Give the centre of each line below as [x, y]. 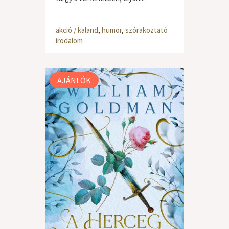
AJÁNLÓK [74, 80]
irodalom [69, 41]
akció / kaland [77, 30]
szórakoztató [146, 30]
